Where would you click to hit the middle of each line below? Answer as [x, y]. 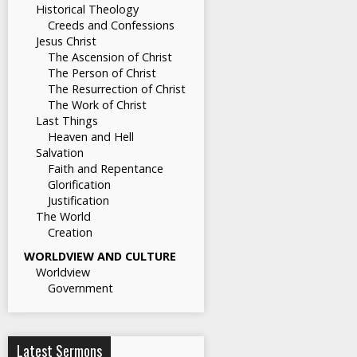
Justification [78, 200]
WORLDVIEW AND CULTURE [100, 256]
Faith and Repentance [106, 169]
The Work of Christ [97, 105]
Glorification [79, 184]
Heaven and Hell [91, 137]
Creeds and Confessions [111, 25]
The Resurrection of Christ [117, 89]
